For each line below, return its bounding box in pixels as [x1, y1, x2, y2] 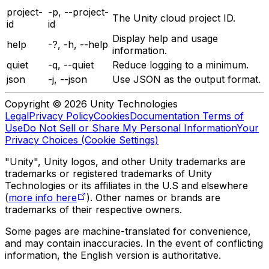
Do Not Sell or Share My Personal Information [23, 121, 237, 134]
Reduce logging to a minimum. [112, 58, 249, 71]
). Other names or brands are [86, 191, 220, 204]
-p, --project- [48, 5, 109, 18]
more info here [8, 191, 77, 204]
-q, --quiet [48, 58, 94, 71]
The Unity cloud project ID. [112, 11, 235, 24]
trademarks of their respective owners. [5, 203, 182, 216]
